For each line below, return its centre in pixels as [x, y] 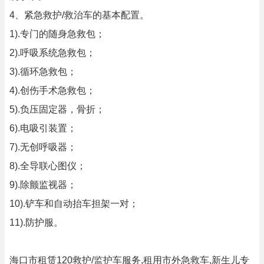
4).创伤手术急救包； [52, 90]
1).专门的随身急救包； [57, 34]
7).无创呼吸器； [43, 147]
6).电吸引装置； [43, 128]
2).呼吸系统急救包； [52, 53]
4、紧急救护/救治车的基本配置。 [79, 15]
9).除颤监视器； [43, 185]
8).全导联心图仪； [48, 166]
